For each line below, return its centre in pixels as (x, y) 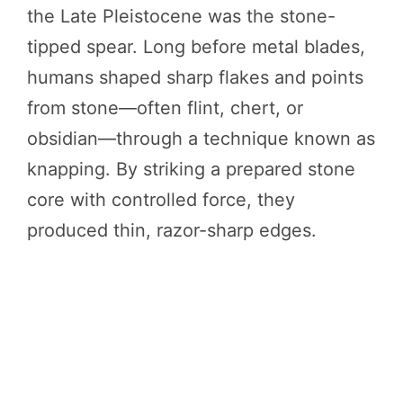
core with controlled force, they (161, 199)
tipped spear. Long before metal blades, (196, 46)
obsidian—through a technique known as (201, 138)
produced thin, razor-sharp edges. (172, 230)
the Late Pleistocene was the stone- (181, 16)
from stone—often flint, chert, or (165, 107)
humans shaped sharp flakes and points (195, 77)
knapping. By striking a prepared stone (191, 169)
